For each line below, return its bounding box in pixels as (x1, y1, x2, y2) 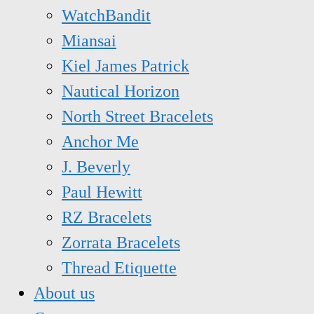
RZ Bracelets (62, 208, 151, 227)
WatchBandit (62, 6, 151, 25)
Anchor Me (62, 132, 139, 151)
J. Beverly (62, 158, 130, 177)
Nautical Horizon (62, 82, 179, 101)
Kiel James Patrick (62, 57, 189, 76)
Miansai (62, 32, 116, 50)
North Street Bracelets (62, 107, 213, 126)
